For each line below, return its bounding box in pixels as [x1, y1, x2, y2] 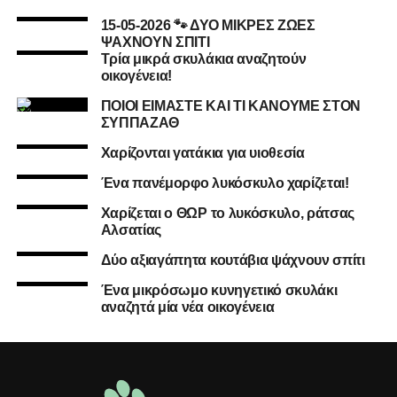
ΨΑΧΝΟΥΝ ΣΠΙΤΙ [100, 34, 210, 50]
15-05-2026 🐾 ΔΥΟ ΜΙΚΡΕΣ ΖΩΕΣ [100, 17, 315, 33]
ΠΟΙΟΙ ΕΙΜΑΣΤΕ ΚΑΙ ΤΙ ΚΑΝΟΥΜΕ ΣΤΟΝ [100, 97, 362, 113]
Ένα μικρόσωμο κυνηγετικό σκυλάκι [100, 282, 338, 298]
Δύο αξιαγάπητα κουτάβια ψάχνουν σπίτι [100, 252, 365, 268]
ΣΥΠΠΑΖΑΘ [100, 114, 180, 130]
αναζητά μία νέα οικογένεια [100, 299, 275, 315]
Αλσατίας [100, 222, 162, 237]
